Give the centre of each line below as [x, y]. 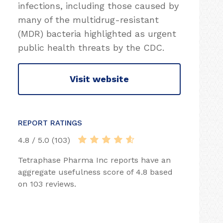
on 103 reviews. [47, 184]
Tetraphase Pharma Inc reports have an [94, 160]
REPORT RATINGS [50, 123]
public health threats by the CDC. [91, 47]
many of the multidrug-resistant [88, 19]
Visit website [99, 79]
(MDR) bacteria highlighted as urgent [97, 33]
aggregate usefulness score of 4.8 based [95, 172]
